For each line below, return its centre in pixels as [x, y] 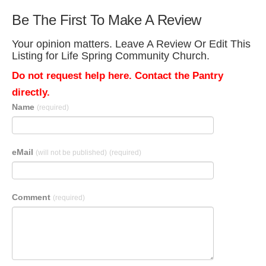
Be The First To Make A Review [107, 20]
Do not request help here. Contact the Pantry [118, 76]
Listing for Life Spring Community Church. [111, 56]
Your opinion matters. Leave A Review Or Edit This [131, 44]
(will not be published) [71, 153]
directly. [31, 92]
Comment [32, 197]
